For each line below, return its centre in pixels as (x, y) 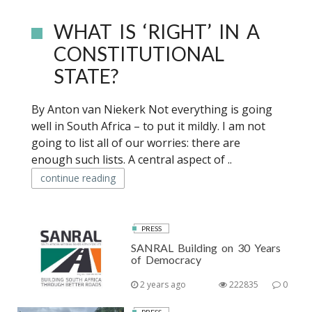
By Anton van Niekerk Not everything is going (152, 109)
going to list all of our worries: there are (136, 143)
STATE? (86, 76)
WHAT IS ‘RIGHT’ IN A (157, 31)
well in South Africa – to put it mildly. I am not (148, 126)
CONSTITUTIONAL (139, 54)
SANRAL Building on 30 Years (206, 248)
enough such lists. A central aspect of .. (132, 159)
